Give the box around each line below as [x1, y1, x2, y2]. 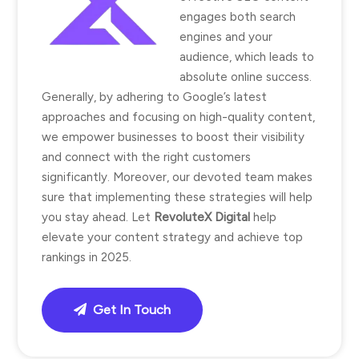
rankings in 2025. [42, 250, 131, 264]
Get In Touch [90, 302, 171, 317]
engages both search [179, 10, 296, 24]
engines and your [179, 30, 272, 44]
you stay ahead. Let [42, 210, 154, 224]
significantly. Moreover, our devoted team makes [42, 170, 313, 184]
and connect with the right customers [42, 150, 251, 164]
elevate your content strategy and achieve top [42, 230, 303, 244]
